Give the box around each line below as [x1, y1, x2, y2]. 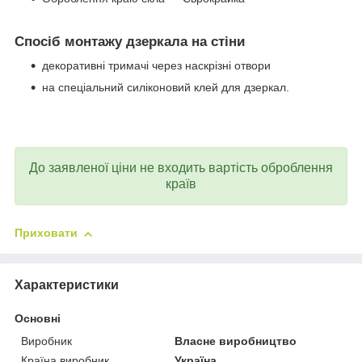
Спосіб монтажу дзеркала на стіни [15, 33, 245, 49]
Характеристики [15, 278, 119, 293]
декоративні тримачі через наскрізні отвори [42, 59, 271, 73]
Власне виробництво [175, 335, 297, 348]
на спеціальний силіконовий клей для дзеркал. [42, 81, 293, 95]
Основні [15, 312, 61, 326]
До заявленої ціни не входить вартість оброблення [29, 161, 333, 175]
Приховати [15, 226, 78, 240]
